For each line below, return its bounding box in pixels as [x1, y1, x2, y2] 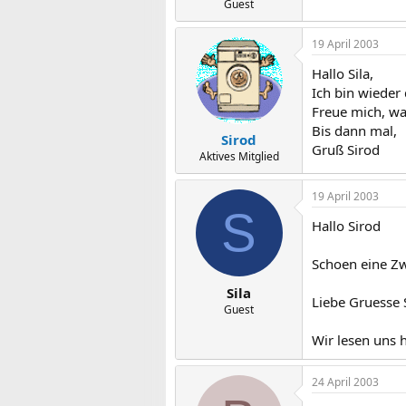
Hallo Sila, [312, 63, 373, 82]
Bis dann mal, [312, 121, 397, 140]
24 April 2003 [312, 374, 379, 390]
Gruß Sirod [312, 140, 380, 159]
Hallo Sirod [312, 217, 381, 235]
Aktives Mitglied [198, 149, 279, 164]
